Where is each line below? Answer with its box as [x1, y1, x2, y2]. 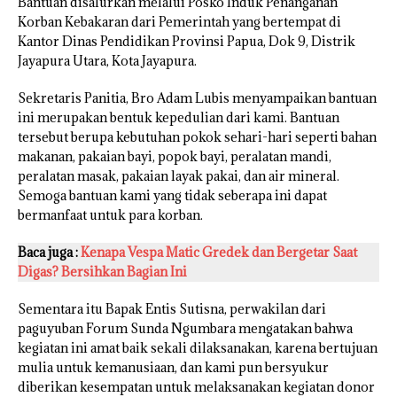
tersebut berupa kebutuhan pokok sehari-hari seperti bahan [18, 128, 377, 146]
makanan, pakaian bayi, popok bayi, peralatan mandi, [18, 148, 331, 166]
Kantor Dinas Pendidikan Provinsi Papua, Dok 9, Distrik [18, 33, 355, 51]
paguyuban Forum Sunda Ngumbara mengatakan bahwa [18, 320, 353, 338]
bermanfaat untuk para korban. [18, 206, 203, 224]
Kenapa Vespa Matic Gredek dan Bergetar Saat [81, 244, 357, 261]
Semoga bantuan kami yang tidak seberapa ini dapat [18, 187, 327, 205]
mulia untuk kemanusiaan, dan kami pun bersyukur [18, 359, 329, 377]
